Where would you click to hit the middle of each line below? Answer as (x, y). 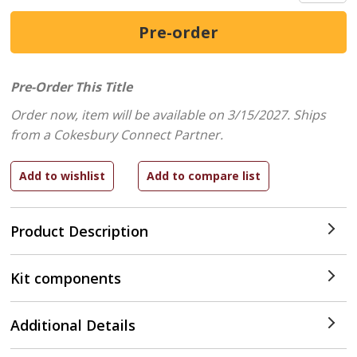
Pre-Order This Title (72, 87)
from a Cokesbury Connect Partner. (117, 135)
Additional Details (73, 325)
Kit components (66, 278)
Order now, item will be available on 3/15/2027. (152, 115)
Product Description (80, 231)
